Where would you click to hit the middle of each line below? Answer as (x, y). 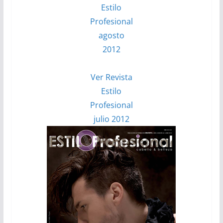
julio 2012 (111, 119)
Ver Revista (111, 77)
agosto (111, 36)
